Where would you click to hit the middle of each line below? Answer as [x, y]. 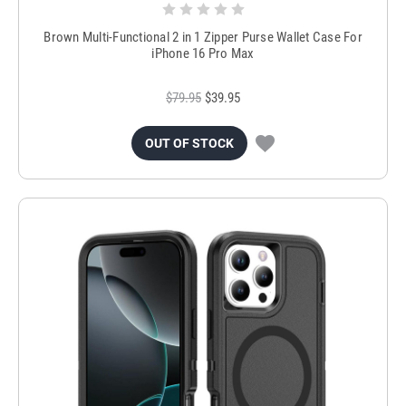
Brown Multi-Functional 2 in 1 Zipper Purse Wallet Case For [203, 37]
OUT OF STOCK [189, 143]
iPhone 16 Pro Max [203, 53]
